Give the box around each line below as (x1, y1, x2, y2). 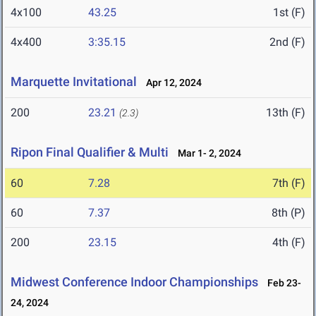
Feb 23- (261, 277, 301, 289)
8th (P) (272, 206, 305, 220)
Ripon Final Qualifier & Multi (11, 145, 169, 160)
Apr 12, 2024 (140, 77, 202, 89)
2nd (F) (269, 35, 305, 49)
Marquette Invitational (11, 74, 137, 90)
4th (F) (272, 236, 305, 250)
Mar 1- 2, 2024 (171, 147, 241, 159)
